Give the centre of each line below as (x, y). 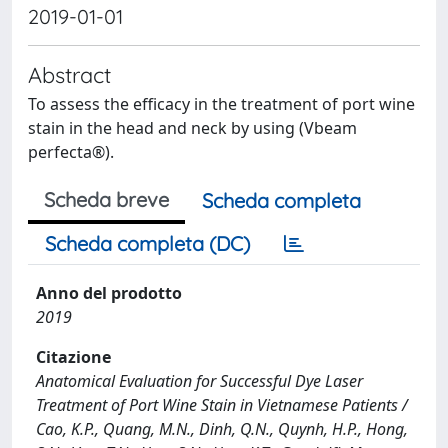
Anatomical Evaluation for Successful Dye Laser (199, 380)
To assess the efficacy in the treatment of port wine (221, 103)
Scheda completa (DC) (147, 243)
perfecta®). (71, 151)
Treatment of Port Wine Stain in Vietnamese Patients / (222, 404)
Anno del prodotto (109, 292)
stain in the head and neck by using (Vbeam (192, 127)
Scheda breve (106, 199)
